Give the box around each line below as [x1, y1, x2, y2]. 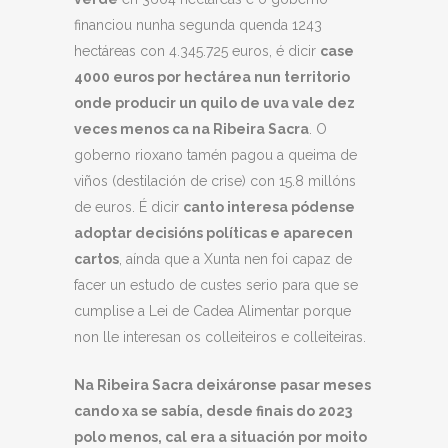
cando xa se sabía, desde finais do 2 [74, 403, 327, 420]
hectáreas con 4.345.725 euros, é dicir [74, 43, 320, 60]
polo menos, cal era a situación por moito [74, 429, 367, 446]
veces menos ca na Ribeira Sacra [74, 121, 309, 138]
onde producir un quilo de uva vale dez [74, 95, 355, 112]
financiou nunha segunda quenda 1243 [74, 17, 322, 34]
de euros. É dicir [74, 199, 183, 216]
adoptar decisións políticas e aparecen [74, 225, 353, 242]
